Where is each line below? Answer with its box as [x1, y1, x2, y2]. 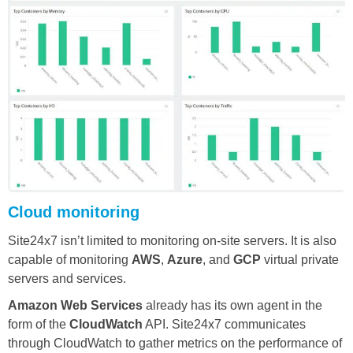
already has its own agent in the [143, 299, 322, 313]
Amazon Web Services [8, 299, 143, 313]
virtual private [261, 253, 339, 267]
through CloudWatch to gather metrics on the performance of [8, 336, 342, 351]
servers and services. [8, 272, 126, 286]
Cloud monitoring [8, 203, 139, 221]
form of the [8, 318, 69, 332]
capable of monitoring [8, 253, 132, 267]
